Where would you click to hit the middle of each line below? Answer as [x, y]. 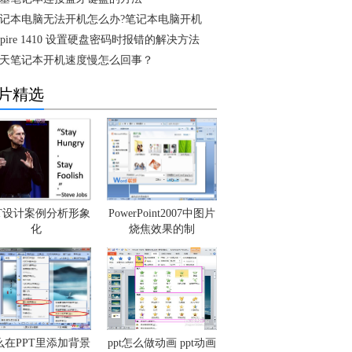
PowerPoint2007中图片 [162, 213]
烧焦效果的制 [162, 229]
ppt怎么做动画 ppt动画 [162, 343]
